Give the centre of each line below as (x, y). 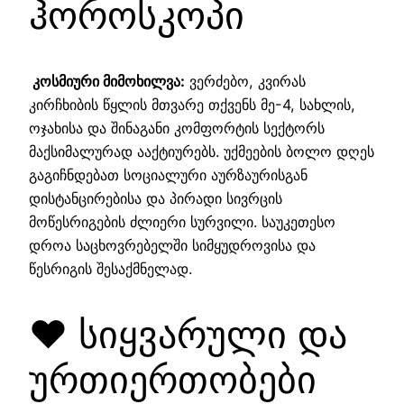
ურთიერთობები (173, 379)
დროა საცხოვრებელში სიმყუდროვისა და (172, 245)
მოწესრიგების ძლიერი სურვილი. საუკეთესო (182, 221)
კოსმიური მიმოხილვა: (107, 81)
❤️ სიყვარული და (188, 334)
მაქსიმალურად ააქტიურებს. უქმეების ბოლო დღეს (202, 151)
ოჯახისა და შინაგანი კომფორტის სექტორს (177, 128)
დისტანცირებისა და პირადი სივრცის (156, 198)
